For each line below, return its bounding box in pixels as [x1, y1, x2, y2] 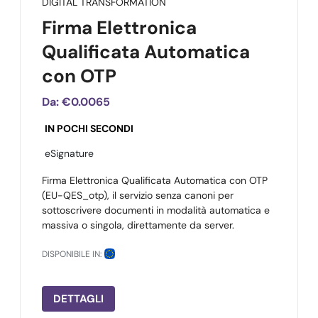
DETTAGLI [53, 292, 104, 306]
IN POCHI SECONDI [45, 122, 133, 135]
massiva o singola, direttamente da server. [42, 219, 234, 231]
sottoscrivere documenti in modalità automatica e [42, 204, 270, 216]
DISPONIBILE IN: [42, 248, 102, 260]
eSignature [45, 147, 94, 160]
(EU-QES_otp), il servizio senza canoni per [42, 189, 234, 202]
